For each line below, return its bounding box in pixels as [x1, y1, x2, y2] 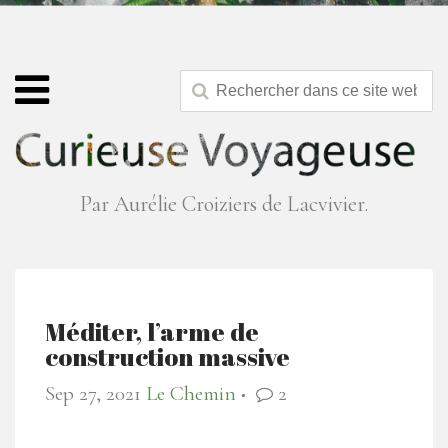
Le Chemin [146, 381, 236, 407]
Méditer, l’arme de [45, 315, 259, 349]
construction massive [45, 340, 290, 374]
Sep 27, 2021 [45, 381, 141, 407]
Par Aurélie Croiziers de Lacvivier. [80, 191, 368, 218]
